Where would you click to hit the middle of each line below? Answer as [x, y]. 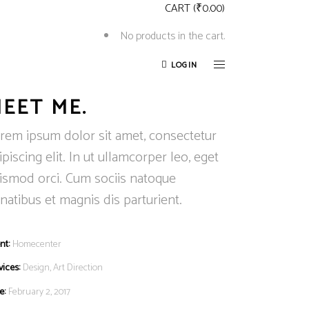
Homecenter [37, 245]
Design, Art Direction [63, 268]
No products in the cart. [172, 36]
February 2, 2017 [40, 292]
